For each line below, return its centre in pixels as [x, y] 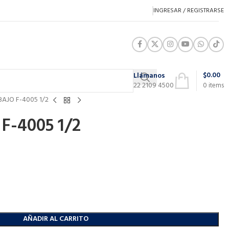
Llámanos [149, 76]
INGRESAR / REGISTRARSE [189, 10]
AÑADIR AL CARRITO [56, 219]
